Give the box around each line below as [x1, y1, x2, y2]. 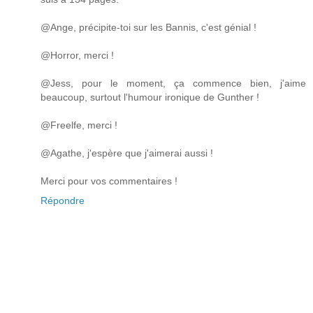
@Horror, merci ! [41, 49, 114, 61]
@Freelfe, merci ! [41, 119, 117, 131]
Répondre [41, 194, 85, 206]
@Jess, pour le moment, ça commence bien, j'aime [41, 77, 306, 89]
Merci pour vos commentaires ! [41, 175, 177, 187]
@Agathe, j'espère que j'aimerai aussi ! [41, 147, 213, 159]
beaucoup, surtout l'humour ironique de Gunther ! [41, 91, 259, 103]
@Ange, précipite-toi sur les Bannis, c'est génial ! [41, 21, 256, 33]
